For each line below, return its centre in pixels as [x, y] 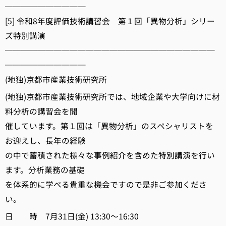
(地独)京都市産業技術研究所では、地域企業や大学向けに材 [112, 97]
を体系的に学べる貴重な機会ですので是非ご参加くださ [106, 184]
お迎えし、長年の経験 [45, 140]
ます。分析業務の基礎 [45, 170]
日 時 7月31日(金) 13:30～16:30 [72, 216]
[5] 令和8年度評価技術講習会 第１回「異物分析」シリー [110, 21]
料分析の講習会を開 [41, 111]
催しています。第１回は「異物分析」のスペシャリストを [109, 126]
